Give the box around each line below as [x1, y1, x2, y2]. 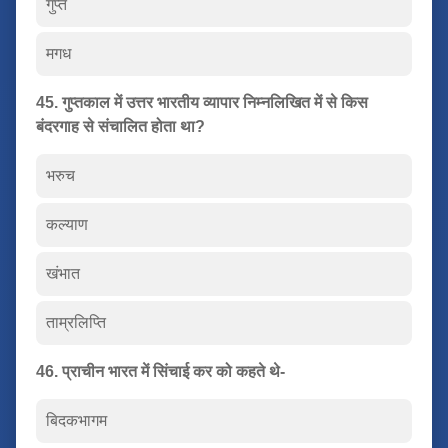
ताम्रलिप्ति [46, 313, 106, 331]
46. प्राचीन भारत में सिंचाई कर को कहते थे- [36, 362, 285, 380]
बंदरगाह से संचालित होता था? [36, 117, 205, 135]
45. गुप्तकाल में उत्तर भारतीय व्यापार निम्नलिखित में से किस [36, 93, 368, 111]
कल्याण [46, 215, 88, 233]
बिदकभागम [46, 411, 107, 429]
